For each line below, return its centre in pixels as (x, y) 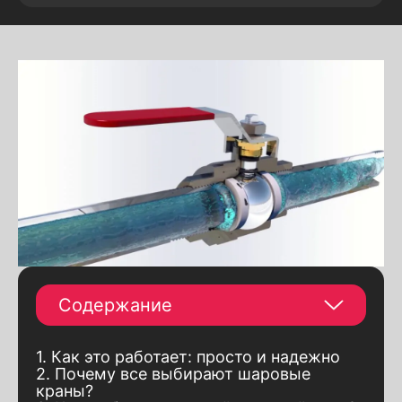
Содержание (115, 305)
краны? (65, 390)
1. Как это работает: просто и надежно (188, 356)
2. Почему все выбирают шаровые (173, 373)
